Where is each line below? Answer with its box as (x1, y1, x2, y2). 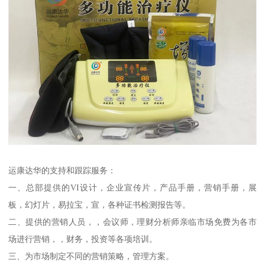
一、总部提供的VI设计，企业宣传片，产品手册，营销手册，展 (8, 183, 257, 193)
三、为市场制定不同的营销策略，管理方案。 (8, 251, 174, 261)
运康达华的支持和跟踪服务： (8, 166, 117, 176)
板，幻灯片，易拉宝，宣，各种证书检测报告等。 (8, 200, 191, 210)
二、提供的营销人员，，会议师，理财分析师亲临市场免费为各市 (8, 217, 257, 227)
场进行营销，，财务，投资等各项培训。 (8, 234, 160, 244)
